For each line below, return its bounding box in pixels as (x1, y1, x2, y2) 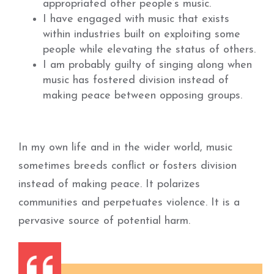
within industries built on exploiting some (43, 29, 240, 40)
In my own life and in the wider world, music (18, 142, 232, 154)
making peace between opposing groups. (43, 90, 242, 102)
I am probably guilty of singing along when (43, 59, 252, 71)
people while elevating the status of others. (43, 44, 256, 56)
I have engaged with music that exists (43, 13, 229, 25)
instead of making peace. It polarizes (18, 179, 200, 190)
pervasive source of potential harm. (18, 215, 190, 227)
